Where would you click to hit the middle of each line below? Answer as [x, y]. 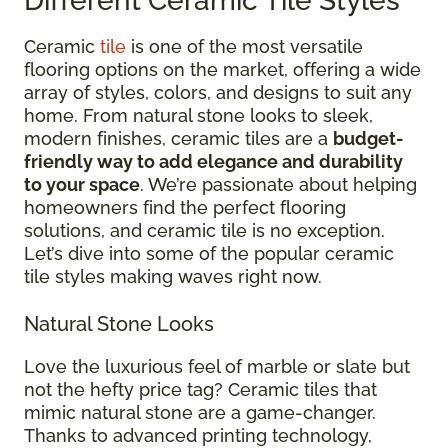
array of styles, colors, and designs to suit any [218, 92]
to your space [82, 184]
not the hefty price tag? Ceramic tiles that [200, 389]
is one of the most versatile [244, 46]
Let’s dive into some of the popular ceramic [209, 253]
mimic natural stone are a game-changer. [200, 412]
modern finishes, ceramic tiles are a [178, 138]
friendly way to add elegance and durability [213, 161]
